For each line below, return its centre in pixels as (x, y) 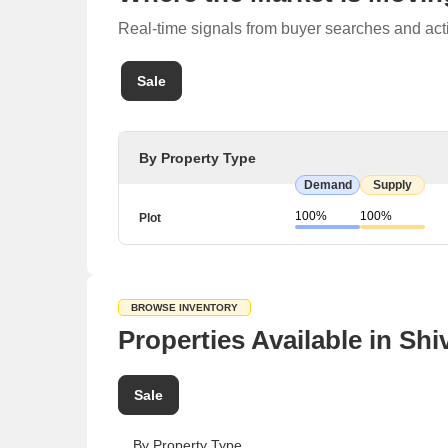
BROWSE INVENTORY (184, 307)
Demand (328, 184)
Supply (392, 184)
